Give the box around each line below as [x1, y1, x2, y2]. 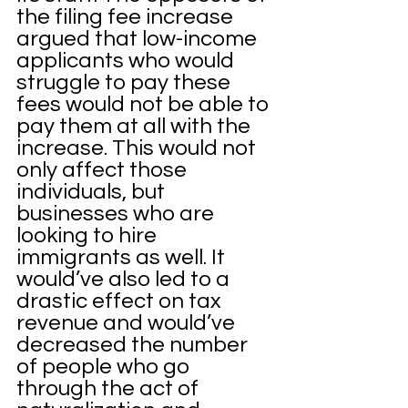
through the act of [16, 376, 203, 400]
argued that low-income [16, 26, 261, 50]
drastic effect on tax [16, 289, 226, 312]
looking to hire [16, 223, 161, 247]
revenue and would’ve [16, 311, 240, 334]
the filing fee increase [16, 5, 238, 28]
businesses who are [16, 201, 219, 225]
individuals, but [16, 179, 169, 203]
